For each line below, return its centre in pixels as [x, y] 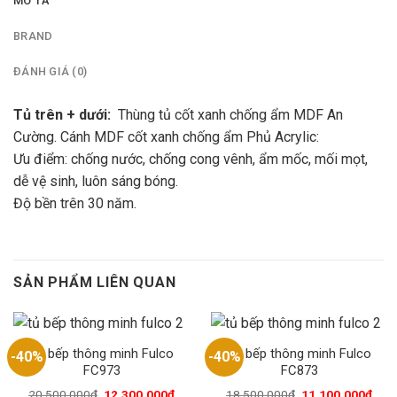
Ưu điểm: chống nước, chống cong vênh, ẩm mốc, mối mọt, [191, 160]
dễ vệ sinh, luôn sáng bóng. [96, 182]
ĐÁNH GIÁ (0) [51, 72]
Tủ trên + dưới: [64, 115]
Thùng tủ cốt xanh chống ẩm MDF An [229, 115]
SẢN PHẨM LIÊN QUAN [95, 283]
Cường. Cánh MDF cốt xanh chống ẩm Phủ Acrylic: [166, 137]
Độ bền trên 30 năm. [75, 204]
